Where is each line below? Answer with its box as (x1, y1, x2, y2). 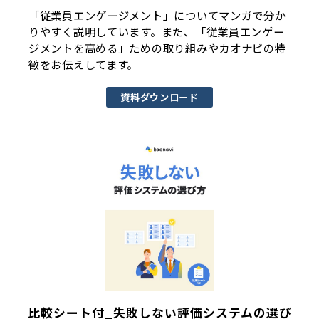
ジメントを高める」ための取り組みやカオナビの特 (28, 40, 286, 56)
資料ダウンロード (120, 90, 199, 105)
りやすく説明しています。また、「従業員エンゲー (28, 23, 285, 40)
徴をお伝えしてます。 (28, 56, 139, 73)
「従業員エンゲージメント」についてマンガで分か (28, 7, 286, 23)
